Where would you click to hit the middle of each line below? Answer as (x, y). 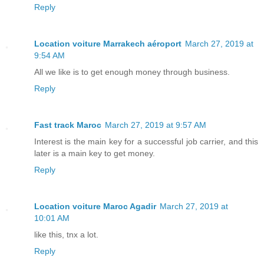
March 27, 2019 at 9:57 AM (156, 125)
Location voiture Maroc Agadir (95, 207)
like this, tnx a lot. (66, 235)
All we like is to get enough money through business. (132, 72)
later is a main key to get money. (95, 154)
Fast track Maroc (68, 125)
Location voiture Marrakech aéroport (108, 44)
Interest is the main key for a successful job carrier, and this (146, 142)
